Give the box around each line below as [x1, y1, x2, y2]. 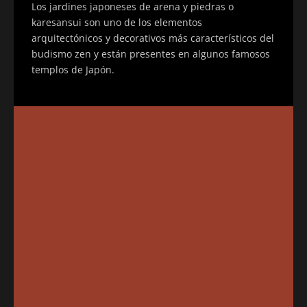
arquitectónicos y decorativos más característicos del [32, 31, 274, 45]
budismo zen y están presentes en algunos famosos [32, 47, 270, 60]
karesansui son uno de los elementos [32, 15, 202, 29]
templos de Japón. [32, 62, 114, 76]
